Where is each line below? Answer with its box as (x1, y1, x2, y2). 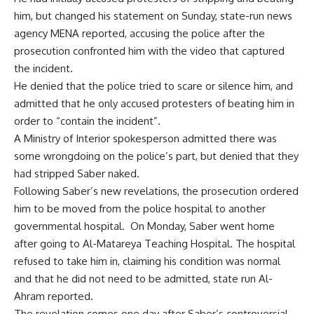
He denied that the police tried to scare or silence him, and (14, 78, 293, 93)
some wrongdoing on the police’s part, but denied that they (14, 149, 299, 163)
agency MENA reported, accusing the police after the (14, 26, 265, 40)
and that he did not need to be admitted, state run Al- (14, 271, 273, 285)
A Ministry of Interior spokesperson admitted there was (14, 131, 277, 145)
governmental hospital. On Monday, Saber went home (14, 219, 275, 233)
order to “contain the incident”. (14, 114, 161, 128)
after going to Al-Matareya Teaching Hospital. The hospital (14, 236, 295, 250)
